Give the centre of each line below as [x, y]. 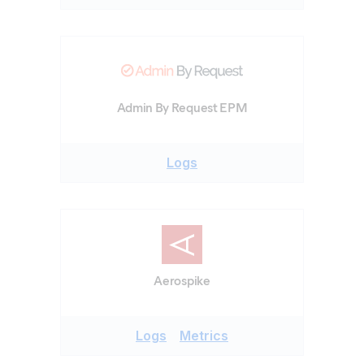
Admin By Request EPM [182, 108]
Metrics [204, 336]
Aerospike [182, 281]
